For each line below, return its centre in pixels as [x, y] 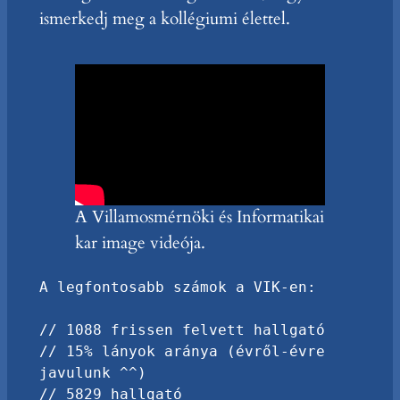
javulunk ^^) [92, 373]
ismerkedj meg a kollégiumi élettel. [164, 18]
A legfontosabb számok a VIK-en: [177, 287]
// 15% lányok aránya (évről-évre [182, 351]
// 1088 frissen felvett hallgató [182, 330]
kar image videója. [140, 243]
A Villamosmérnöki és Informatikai [199, 217]
